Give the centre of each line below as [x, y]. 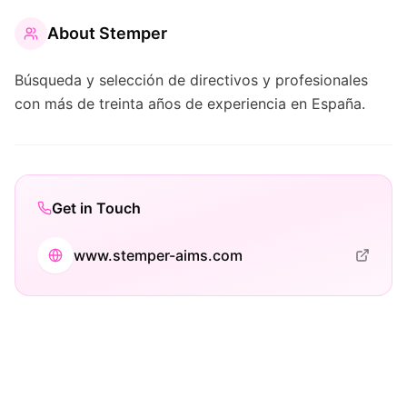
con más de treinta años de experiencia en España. [190, 104]
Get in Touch [96, 208]
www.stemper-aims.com [158, 255]
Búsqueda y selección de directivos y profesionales [191, 80]
